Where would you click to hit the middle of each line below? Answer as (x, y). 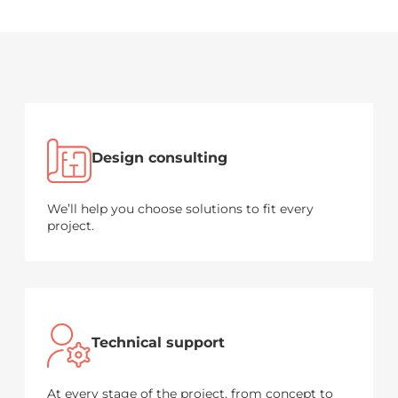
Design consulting (159, 158)
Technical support (158, 343)
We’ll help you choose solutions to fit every (180, 209)
